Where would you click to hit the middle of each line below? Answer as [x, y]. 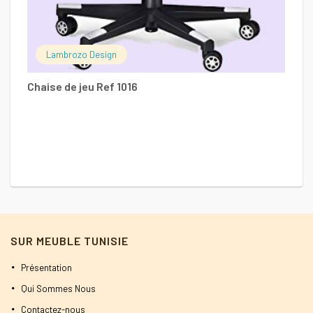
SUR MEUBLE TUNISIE [70, 241]
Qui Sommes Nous [58, 289]
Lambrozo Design [81, 54]
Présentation [46, 268]
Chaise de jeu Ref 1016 [82, 86]
